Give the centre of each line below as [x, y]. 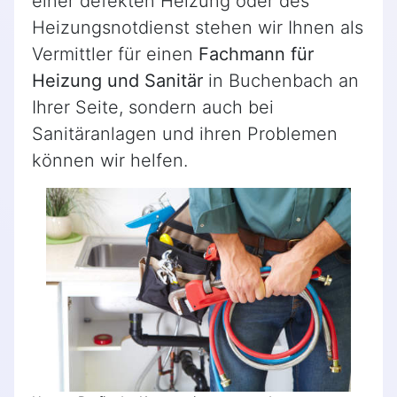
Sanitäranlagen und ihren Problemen [185, 134]
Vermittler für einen [115, 54]
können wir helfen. [110, 161]
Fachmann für [256, 54]
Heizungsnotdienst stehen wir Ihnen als [198, 28]
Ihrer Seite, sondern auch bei [153, 108]
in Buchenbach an [281, 81]
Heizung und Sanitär [117, 81]
